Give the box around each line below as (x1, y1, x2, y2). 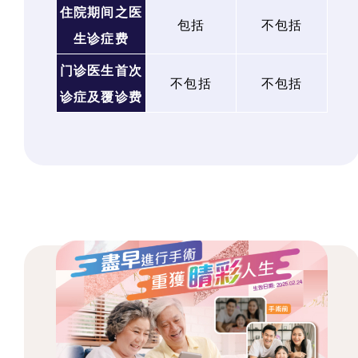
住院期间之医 (60, 4, 142, 20)
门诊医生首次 (60, 62, 142, 78)
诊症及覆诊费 (60, 89, 142, 105)
